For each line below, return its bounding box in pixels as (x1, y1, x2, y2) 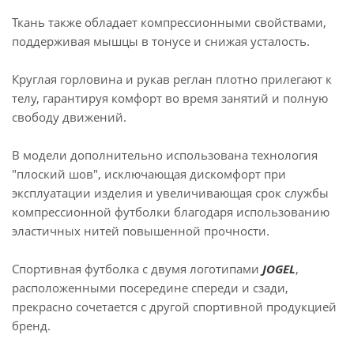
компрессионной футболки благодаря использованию (12, 204, 330, 220)
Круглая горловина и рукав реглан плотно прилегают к (12, 71, 332, 87)
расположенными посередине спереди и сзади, (12, 280, 288, 296)
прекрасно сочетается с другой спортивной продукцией (12, 299, 337, 314)
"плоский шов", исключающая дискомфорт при (12, 166, 286, 182)
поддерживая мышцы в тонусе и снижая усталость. (12, 33, 310, 49)
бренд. (12, 318, 51, 333)
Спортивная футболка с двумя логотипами (12, 261, 262, 277)
